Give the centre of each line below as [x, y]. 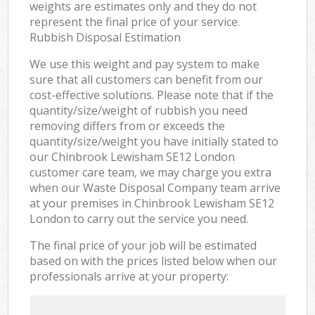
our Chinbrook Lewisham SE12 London [133, 156]
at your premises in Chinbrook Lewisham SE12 [152, 203]
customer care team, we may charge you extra [151, 172]
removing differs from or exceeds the [128, 126]
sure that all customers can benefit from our [147, 79]
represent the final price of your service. [135, 21]
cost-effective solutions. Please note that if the [152, 95]
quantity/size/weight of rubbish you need [139, 110]
